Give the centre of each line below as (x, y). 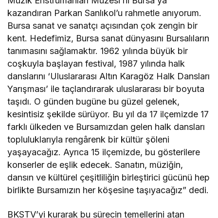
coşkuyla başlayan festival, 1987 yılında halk (96, 63)
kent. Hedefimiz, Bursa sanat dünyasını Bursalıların (109, 38)
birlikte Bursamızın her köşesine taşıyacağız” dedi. (108, 190)
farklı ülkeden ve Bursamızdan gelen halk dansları (106, 127)
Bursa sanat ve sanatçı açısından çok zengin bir (103, 25)
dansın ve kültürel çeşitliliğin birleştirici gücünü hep (109, 177)
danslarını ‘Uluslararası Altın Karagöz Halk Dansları (109, 76)
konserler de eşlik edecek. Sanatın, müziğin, (95, 164)
